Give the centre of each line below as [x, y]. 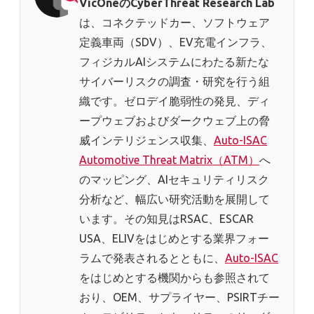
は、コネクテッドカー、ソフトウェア [175, 23]
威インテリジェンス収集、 [146, 141]
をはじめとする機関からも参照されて [175, 278]
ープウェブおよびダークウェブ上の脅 [175, 121]
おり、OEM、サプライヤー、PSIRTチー [179, 298]
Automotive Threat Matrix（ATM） [169, 160]
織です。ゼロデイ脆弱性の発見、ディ [175, 101]
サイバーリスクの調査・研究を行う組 [175, 82]
